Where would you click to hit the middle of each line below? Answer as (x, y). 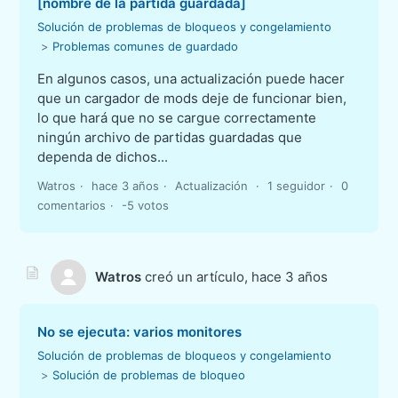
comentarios (72, 205)
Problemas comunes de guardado (146, 46)
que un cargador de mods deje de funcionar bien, (192, 98)
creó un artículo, (197, 276)
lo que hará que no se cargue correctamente (177, 117)
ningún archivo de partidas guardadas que (170, 137)
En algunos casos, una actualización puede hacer (191, 78)
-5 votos (146, 205)
